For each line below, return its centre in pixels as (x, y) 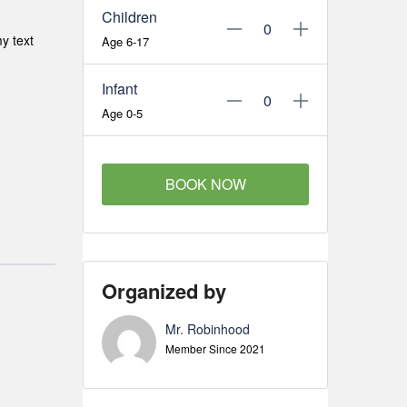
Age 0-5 (122, 113)
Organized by (164, 291)
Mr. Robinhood (208, 329)
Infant (119, 89)
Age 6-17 (125, 41)
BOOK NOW (205, 184)
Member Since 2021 (215, 348)
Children (129, 17)
